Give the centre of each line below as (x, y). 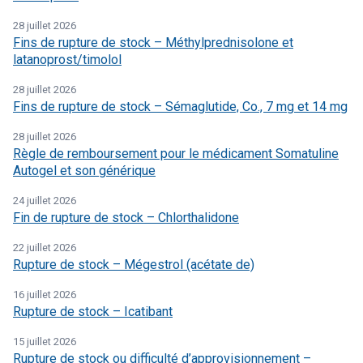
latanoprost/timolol (67, 60)
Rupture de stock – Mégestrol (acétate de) (134, 265)
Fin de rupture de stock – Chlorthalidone (126, 218)
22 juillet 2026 (45, 248)
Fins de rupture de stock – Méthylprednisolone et (153, 43)
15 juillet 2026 (45, 342)
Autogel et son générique (84, 171)
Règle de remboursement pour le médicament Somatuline (176, 154)
